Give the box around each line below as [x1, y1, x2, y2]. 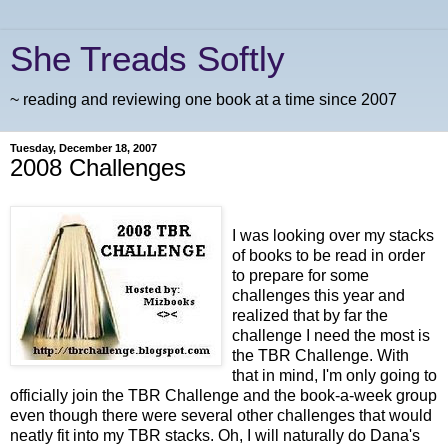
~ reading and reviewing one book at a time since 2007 [10, 91, 397, 108]
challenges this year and [232, 286, 405, 304]
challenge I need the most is [232, 326, 430, 344]
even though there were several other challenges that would [10, 406, 432, 424]
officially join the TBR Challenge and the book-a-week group [10, 386, 437, 404]
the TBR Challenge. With [232, 346, 409, 364]
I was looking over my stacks [232, 226, 434, 244]
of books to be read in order [232, 246, 425, 264]
